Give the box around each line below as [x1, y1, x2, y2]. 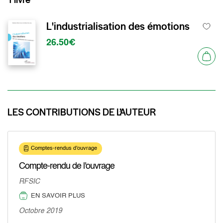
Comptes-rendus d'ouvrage [31, 146, 97, 151]
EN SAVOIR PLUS [31, 193, 85, 199]
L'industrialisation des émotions [46, 19, 190, 33]
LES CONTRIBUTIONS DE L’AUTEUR [7, 106, 156, 118]
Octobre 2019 [19, 208, 62, 215]
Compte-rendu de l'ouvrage [19, 162, 114, 171]
